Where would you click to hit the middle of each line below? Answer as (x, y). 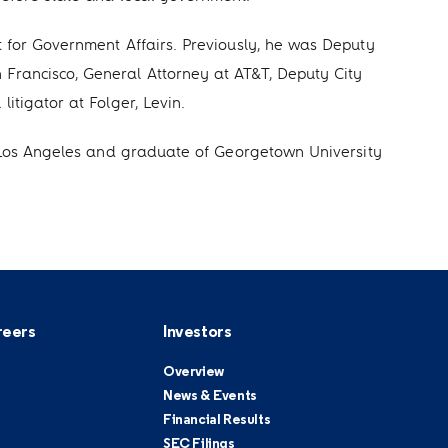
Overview (193, 372)
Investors (197, 332)
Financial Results (216, 420)
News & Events (209, 396)
